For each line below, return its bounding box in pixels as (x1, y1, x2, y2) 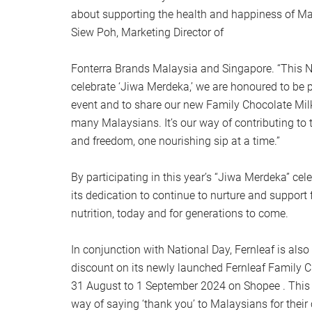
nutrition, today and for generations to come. (71, 206, 288, 220)
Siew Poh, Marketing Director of (71, 25, 226, 39)
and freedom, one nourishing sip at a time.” (71, 134, 280, 148)
